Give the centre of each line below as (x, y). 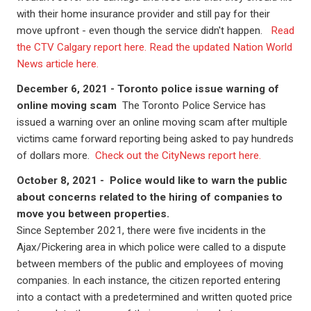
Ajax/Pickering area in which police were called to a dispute (151, 247)
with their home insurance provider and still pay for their (143, 14)
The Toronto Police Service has (194, 106)
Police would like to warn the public (199, 180)
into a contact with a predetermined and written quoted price (154, 297)
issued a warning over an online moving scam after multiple (152, 122)
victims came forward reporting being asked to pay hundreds (155, 139)
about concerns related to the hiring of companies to (150, 197)
